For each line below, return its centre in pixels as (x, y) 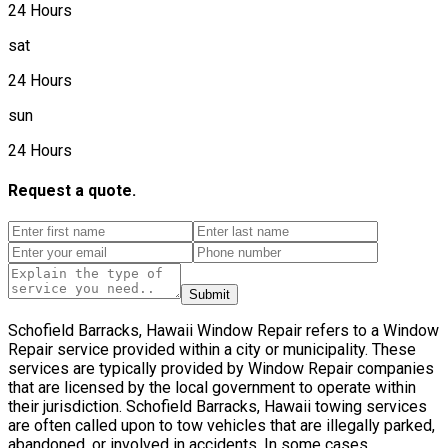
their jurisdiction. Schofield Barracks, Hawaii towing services (217, 407)
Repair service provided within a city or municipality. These (212, 350)
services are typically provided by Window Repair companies (221, 369)
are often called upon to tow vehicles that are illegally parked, (221, 426)
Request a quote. (72, 191)
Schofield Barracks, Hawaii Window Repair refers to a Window (223, 331)
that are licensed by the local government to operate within (212, 388)
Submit (209, 295)
